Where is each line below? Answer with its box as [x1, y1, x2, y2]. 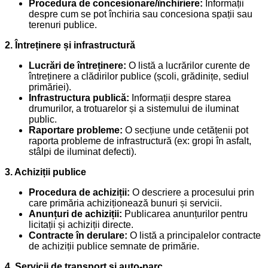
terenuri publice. [29, 20, 97, 31]
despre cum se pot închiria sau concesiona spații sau [29, 9, 252, 20]
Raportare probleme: [29, 125, 123, 136]
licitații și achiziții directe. [29, 220, 133, 230]
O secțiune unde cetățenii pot [123, 125, 248, 136]
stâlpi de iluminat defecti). [29, 147, 136, 157]
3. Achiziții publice [5, 167, 86, 178]
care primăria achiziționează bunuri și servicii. [29, 198, 222, 209]
